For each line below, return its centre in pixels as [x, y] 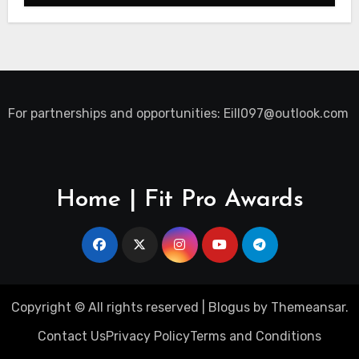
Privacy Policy [148, 337]
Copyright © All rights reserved [105, 308]
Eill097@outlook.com [286, 114]
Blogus [229, 308]
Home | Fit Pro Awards [179, 200]
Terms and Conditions [256, 337]
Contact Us [72, 337]
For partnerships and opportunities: [115, 114]
